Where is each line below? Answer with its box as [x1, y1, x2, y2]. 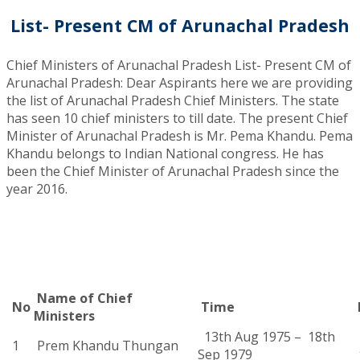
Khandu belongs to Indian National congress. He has [6, 145, 324, 163]
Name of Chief [34, 289, 133, 308]
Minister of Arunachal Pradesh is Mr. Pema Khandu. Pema [6, 127, 353, 145]
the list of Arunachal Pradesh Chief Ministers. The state [6, 92, 339, 110]
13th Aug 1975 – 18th [198, 328, 335, 346]
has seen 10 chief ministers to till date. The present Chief [6, 109, 348, 128]
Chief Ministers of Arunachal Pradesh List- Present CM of [6, 56, 351, 75]
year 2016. [6, 180, 67, 198]
